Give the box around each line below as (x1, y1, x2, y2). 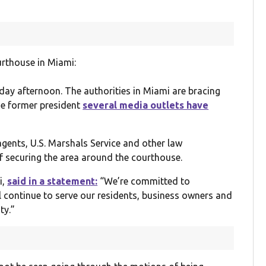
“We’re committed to (97, 176, 191, 187)
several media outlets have (83, 100, 209, 111)
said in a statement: (7, 176, 98, 187)
